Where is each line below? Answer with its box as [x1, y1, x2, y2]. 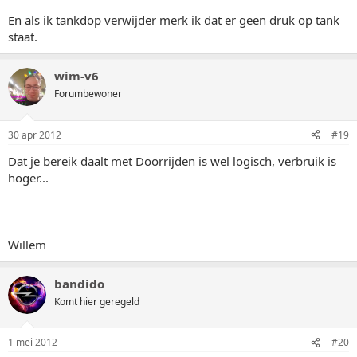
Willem [8, 236, 46, 253]
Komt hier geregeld [54, 294, 139, 308]
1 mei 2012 [8, 335, 57, 349]
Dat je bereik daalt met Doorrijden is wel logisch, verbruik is [8, 152, 336, 169]
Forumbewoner [54, 87, 122, 100]
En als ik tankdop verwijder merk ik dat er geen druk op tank [8, 12, 339, 28]
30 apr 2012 [8, 127, 61, 142]
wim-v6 [54, 68, 99, 84]
